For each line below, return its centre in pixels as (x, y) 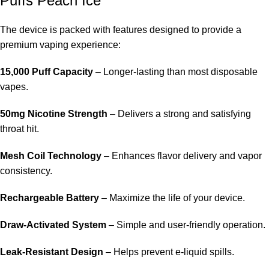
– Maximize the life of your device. (172, 198)
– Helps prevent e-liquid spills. (169, 252)
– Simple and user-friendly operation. (186, 225)
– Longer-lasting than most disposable (175, 71)
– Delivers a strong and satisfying (179, 113)
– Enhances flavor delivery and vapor (182, 156)
